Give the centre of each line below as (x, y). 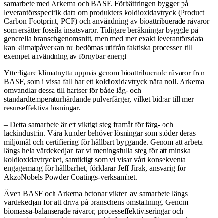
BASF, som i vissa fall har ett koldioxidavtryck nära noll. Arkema (104, 82)
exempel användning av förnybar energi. (66, 56)
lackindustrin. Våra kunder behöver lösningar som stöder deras (100, 133)
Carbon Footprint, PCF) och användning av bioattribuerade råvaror (107, 21)
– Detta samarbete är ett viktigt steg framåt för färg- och (89, 125)
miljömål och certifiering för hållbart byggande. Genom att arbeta (103, 142)
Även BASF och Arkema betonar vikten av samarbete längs (96, 194)
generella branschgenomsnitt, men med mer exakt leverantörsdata (104, 39)
